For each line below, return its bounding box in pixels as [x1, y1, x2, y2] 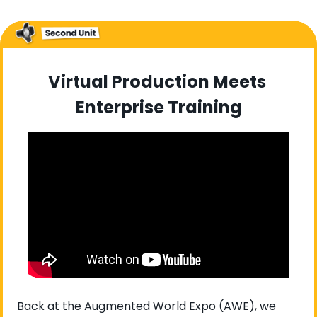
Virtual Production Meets [47, 70, 266, 94]
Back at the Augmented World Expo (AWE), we [17, 298, 276, 315]
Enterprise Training [75, 96, 242, 120]
